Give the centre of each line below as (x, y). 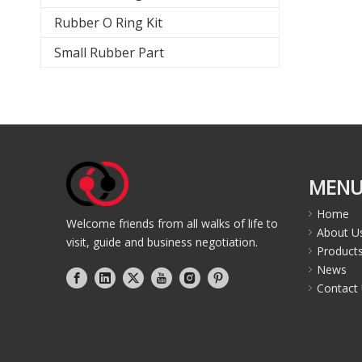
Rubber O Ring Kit (108, 23)
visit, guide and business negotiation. (162, 242)
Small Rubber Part (109, 53)
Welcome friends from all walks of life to (172, 223)
